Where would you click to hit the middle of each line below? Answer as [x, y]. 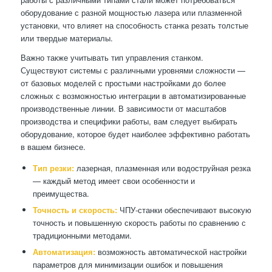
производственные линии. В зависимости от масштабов [123, 109]
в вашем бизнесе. [53, 147]
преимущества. [61, 194]
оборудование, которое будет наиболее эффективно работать [135, 134]
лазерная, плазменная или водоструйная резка [162, 168]
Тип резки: [53, 168]
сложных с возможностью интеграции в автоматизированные [133, 96]
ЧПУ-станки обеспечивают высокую [184, 210]
